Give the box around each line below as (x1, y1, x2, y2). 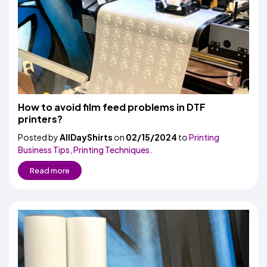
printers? (18, 113, 63, 125)
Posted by (18, 132, 60, 142)
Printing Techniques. (73, 144, 153, 155)
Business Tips (18, 144, 70, 155)
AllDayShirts (60, 132, 113, 142)
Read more (30, 166, 70, 175)
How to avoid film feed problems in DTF (18, 101, 206, 113)
